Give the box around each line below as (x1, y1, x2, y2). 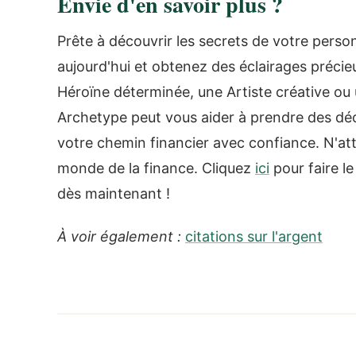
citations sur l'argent (185, 228, 323, 245)
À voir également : (57, 228, 181, 245)
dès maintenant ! (57, 184, 170, 202)
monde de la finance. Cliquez (57, 159, 255, 176)
